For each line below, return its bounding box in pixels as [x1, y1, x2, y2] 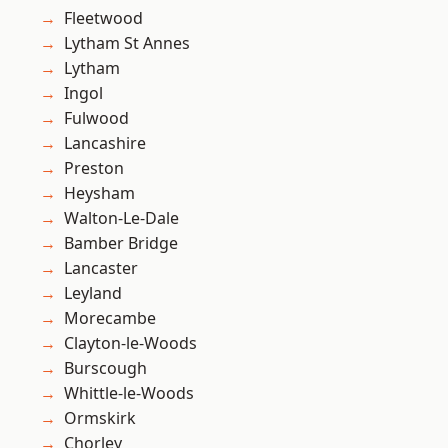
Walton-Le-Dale [64, 207, 179, 230]
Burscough [64, 357, 147, 380]
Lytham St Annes [64, 32, 190, 55]
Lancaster [64, 257, 138, 280]
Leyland [64, 282, 122, 305]
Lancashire [64, 132, 146, 155]
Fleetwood [64, 7, 143, 30]
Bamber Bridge [64, 232, 178, 255]
